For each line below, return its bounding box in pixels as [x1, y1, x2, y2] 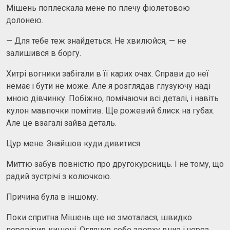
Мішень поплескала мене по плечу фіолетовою [6, 3, 190, 13]
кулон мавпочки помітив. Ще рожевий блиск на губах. [6, 105, 215, 116]
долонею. [6, 15, 43, 25]
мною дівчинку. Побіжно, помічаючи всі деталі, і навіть [6, 93, 219, 103]
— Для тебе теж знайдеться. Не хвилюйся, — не [6, 35, 186, 46]
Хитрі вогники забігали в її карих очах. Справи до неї [6, 68, 209, 79]
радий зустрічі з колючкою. [6, 171, 111, 181]
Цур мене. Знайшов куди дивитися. [6, 138, 142, 148]
